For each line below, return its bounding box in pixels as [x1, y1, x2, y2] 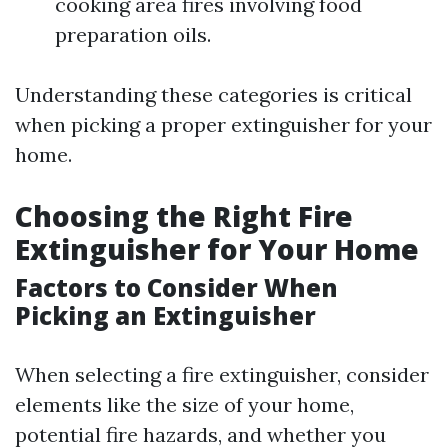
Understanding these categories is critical [15, 82, 412, 107]
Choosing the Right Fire [15, 197, 353, 235]
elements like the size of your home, [15, 392, 354, 417]
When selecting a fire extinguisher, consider [15, 362, 429, 387]
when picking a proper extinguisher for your [15, 112, 432, 137]
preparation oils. [55, 22, 211, 47]
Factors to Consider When [15, 271, 338, 304]
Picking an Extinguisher [15, 299, 316, 332]
